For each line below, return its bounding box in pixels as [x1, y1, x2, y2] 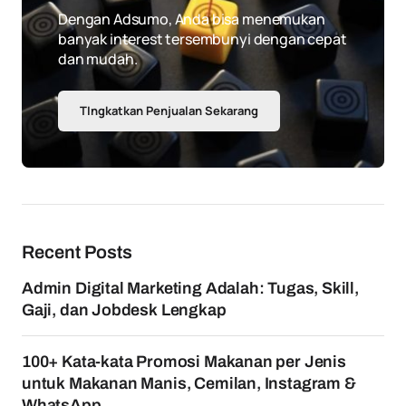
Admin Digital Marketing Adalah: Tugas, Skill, [22, 279, 359, 297]
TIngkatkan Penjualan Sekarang [80, 102, 258, 119]
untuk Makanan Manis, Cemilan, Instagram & [22, 374, 356, 392]
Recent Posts [22, 242, 132, 262]
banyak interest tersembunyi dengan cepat [58, 29, 347, 49]
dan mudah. [58, 49, 138, 69]
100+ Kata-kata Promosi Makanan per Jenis [22, 353, 346, 371]
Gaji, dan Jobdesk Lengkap [22, 301, 227, 319]
